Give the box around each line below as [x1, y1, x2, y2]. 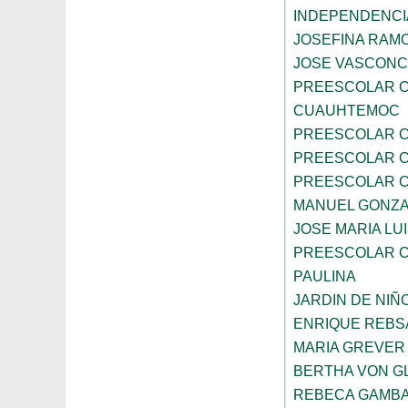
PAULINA [293, 269, 356, 285]
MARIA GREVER [293, 340, 405, 356]
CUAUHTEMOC [293, 103, 400, 119]
